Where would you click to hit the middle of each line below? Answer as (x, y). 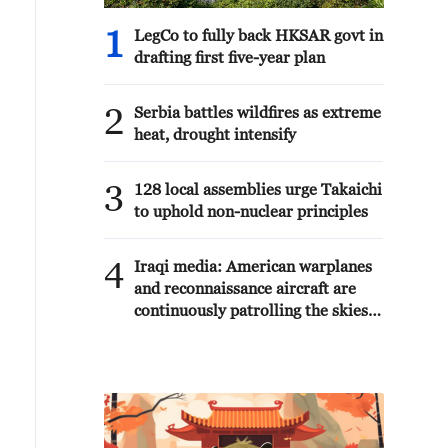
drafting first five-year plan (229, 57)
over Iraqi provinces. (208, 332)
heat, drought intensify (215, 134)
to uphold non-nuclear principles (251, 211)
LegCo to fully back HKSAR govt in (258, 35)
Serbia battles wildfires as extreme (257, 112)
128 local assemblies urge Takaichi (258, 189)
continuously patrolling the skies (251, 310)
